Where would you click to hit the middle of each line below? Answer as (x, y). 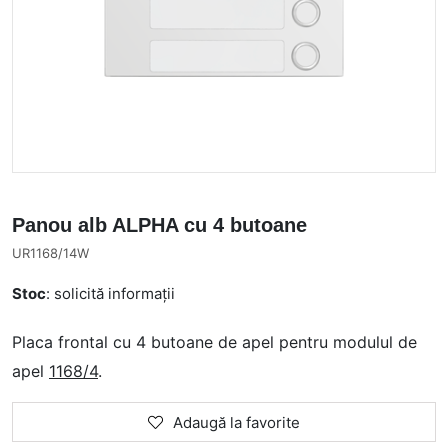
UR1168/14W (50, 253)
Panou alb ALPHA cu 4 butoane (159, 225)
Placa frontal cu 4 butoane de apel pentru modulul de (214, 342)
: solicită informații (110, 293)
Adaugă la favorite (236, 422)
